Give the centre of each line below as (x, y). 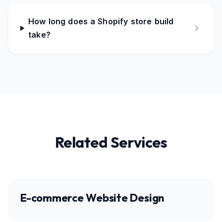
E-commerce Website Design (92, 198)
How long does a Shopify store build (101, 21)
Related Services (111, 142)
